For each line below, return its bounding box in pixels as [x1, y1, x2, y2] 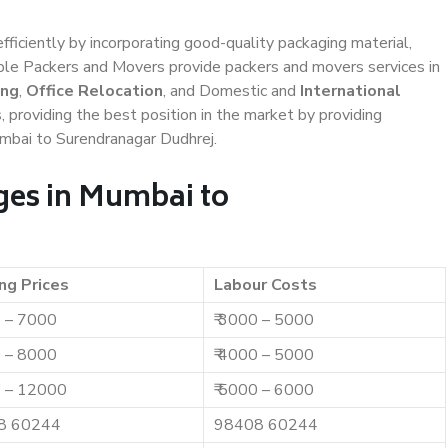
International [300, 80, 401, 102]
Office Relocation [26, 80, 163, 102]
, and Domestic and [163, 80, 300, 102]
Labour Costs [214, 274, 317, 296]
